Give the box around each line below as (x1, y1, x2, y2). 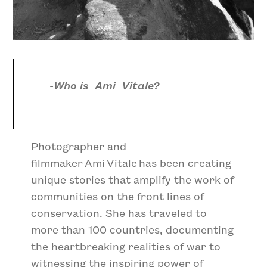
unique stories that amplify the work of (31, 172, 234, 187)
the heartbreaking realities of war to (31, 239, 221, 253)
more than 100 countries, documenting (31, 222, 234, 237)
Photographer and (31, 139, 127, 153)
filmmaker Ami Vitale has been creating (31, 156, 232, 170)
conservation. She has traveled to (31, 206, 207, 220)
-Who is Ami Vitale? (49, 78, 160, 92)
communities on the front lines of (31, 189, 204, 203)
